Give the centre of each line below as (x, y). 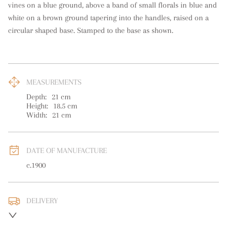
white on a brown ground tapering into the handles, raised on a (108, 18)
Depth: (36, 97)
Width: (37, 115)
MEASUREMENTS (54, 82)
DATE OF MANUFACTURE (67, 150)
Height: (37, 106)
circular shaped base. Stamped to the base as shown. (91, 30)
